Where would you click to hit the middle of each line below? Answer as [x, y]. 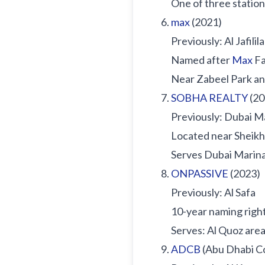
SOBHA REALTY [209, 98]
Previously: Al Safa [213, 192]
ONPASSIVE [200, 173]
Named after [201, 60]
